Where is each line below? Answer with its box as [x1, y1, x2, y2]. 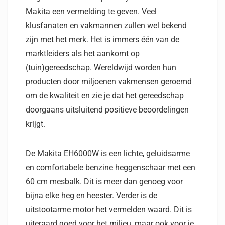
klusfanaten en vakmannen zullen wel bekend [26, 21, 187, 30]
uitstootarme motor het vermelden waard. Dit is [26, 205, 192, 214]
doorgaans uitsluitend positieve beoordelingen [26, 105, 189, 115]
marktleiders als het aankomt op [26, 49, 140, 58]
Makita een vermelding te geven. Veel [26, 7, 157, 16]
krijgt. [26, 119, 45, 129]
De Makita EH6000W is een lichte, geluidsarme [26, 149, 190, 158]
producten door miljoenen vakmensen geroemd [26, 77, 192, 86]
